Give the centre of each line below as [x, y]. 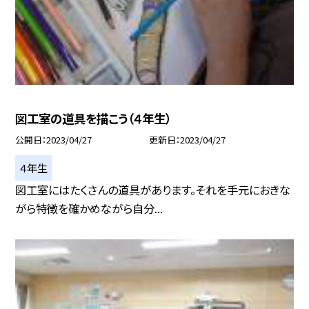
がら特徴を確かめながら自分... [89, 208]
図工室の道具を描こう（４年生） [93, 119]
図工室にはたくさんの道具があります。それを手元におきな [153, 189]
